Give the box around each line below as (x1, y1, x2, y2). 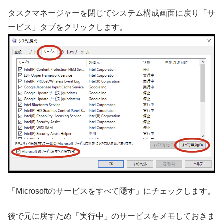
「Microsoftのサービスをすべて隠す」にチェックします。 (8, 186, 215, 195)
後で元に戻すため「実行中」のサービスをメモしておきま (8, 212, 215, 221)
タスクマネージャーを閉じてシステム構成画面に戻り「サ (8, 9, 215, 18)
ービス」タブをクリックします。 (8, 23, 127, 32)
